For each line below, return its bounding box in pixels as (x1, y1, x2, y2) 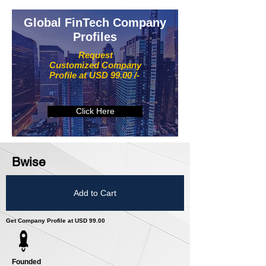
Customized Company (49, 60, 141, 71)
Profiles (73, 30, 117, 44)
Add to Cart (74, 188, 116, 198)
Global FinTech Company (24, 16, 166, 30)
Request (78, 50, 113, 61)
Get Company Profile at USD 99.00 (6, 217, 105, 224)
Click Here (75, 106, 115, 116)
